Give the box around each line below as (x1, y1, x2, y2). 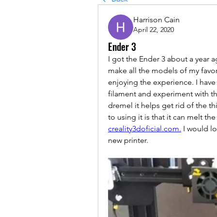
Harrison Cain (133, 15, 180, 24)
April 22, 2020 (133, 25, 174, 34)
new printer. (108, 136, 150, 145)
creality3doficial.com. (108, 124, 181, 133)
